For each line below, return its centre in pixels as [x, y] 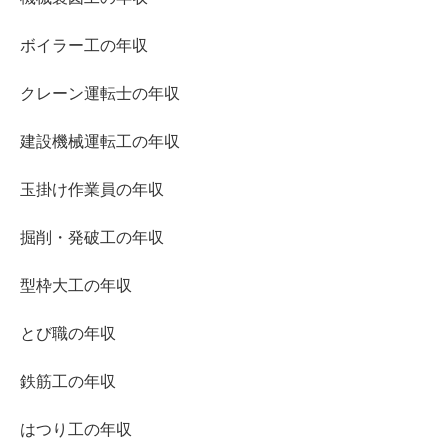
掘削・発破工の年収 [92, 237]
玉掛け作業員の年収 [92, 189]
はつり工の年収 [76, 429]
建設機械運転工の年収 [100, 141]
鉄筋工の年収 [68, 381]
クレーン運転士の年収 [100, 93]
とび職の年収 [68, 333]
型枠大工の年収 [76, 285]
